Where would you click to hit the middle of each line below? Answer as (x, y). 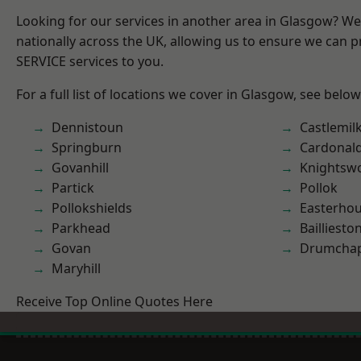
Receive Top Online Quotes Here (114, 301)
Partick (73, 188)
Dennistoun (87, 127)
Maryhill (76, 268)
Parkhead (81, 228)
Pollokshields (92, 208)
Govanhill (80, 168)
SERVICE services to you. (90, 61)
